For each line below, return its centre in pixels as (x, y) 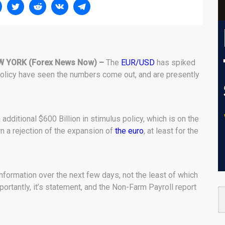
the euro (129, 131)
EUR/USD (138, 63)
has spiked (175, 63)
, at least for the (171, 131)
